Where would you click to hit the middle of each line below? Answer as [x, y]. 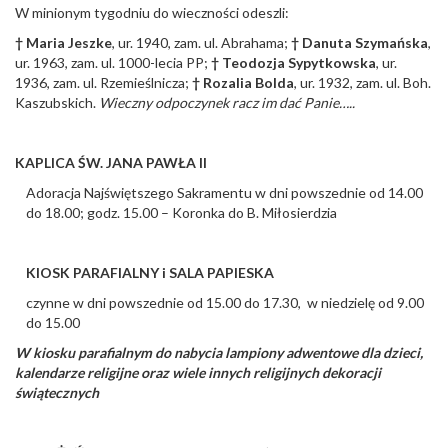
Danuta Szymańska [365, 43]
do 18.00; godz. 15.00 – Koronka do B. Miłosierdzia [182, 213]
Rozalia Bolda [248, 83]
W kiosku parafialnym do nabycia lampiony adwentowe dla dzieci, [219, 353]
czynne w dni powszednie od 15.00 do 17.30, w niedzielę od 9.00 [225, 303]
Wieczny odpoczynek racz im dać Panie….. [227, 103]
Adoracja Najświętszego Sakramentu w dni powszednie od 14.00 [225, 193]
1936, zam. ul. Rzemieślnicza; [103, 83]
